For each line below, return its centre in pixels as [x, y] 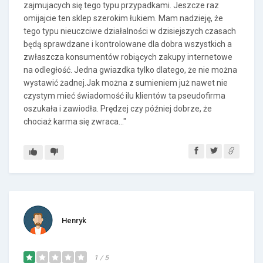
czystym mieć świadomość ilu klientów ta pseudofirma [124, 96]
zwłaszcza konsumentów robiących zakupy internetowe [128, 57]
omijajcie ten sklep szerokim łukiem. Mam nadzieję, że [123, 18]
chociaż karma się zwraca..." [75, 122]
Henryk [74, 220]
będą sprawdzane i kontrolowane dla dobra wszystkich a [128, 44]
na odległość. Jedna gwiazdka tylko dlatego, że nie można [130, 70]
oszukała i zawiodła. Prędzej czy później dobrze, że [118, 109]
